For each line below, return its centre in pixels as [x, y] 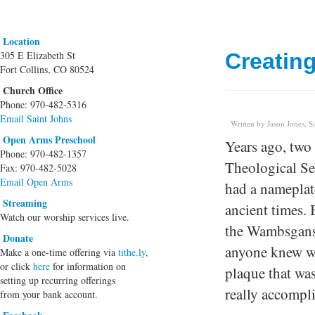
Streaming [25, 202]
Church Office [33, 90]
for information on [88, 266]
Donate [18, 238]
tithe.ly [132, 252]
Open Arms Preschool [49, 139]
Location [21, 41]
